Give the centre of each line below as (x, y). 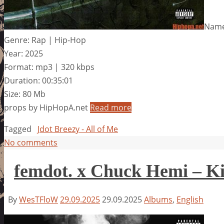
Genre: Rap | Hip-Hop (45, 40)
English (190, 199)
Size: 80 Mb (25, 94)
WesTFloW (38, 199)
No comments (31, 142)
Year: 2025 (23, 53)
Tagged (18, 129)
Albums (158, 199)
